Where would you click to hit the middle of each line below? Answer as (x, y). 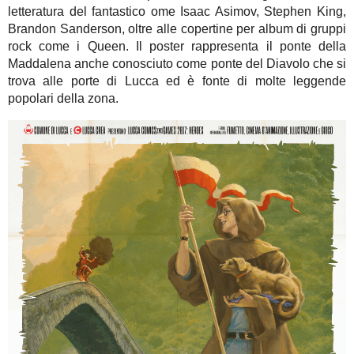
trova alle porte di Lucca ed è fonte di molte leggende (177, 81)
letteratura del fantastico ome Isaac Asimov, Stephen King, (177, 11)
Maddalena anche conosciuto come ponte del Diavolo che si (177, 63)
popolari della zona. (63, 98)
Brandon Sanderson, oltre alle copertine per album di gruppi (177, 28)
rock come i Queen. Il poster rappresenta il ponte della (177, 46)
